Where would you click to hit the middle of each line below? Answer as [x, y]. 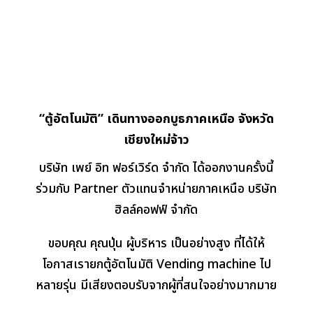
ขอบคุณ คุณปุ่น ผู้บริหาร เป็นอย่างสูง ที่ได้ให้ [156, 243]
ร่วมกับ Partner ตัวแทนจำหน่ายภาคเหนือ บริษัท [156, 189]
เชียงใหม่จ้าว [156, 140]
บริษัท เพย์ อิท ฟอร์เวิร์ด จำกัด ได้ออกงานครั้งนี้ [156, 168]
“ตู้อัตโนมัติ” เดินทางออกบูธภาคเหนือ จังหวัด [156, 119]
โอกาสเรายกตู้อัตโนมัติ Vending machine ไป [156, 264]
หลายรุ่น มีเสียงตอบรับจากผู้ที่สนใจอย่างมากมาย [156, 285]
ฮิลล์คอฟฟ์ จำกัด [156, 210]
